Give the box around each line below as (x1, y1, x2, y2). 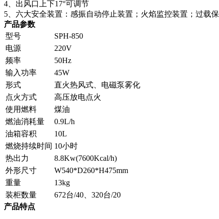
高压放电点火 (54, 93, 101, 101)
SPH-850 (54, 32, 83, 40)
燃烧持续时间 (5, 142, 52, 150)
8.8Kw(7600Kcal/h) (54, 154, 117, 162)
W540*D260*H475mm (54, 166, 128, 175)
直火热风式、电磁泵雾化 (54, 81, 140, 89)
